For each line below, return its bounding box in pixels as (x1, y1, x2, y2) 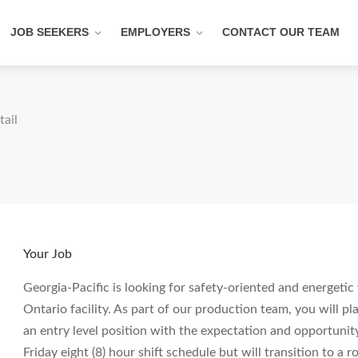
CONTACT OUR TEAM (222, 26, 340, 38)
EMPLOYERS (121, 26, 190, 38)
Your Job (23, 248, 72, 261)
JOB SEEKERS (10, 26, 89, 38)
